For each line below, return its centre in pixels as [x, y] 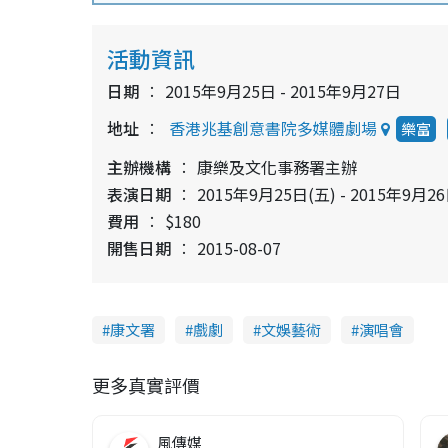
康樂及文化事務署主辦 [277, 166]
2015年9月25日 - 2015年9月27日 [283, 90]
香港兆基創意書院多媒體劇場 [273, 127]
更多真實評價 [146, 384]
